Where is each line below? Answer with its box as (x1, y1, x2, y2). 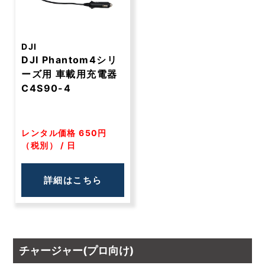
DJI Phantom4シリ (21, 54, 118, 66)
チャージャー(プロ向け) (19, 244, 134, 257)
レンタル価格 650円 (21, 128, 107, 138)
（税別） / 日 (21, 140, 76, 150)
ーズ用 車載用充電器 (21, 68, 118, 80)
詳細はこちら (43, 174, 102, 186)
